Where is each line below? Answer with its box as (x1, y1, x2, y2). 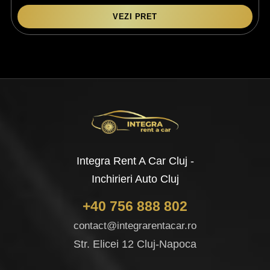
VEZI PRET (113, 12, 157, 22)
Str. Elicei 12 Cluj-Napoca (74, 238, 196, 251)
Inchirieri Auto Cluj (91, 173, 179, 186)
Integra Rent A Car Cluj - (76, 155, 194, 168)
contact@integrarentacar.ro (74, 220, 196, 232)
